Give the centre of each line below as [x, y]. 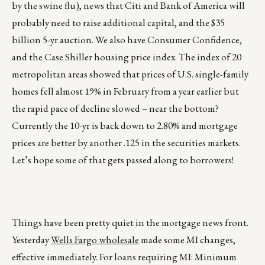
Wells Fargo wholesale [95, 240]
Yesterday [31, 240]
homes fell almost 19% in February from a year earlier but [125, 91]
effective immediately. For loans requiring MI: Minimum [124, 257]
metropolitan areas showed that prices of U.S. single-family [130, 74]
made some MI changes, [187, 240]
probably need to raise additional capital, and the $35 [118, 23]
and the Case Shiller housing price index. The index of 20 [127, 57]
